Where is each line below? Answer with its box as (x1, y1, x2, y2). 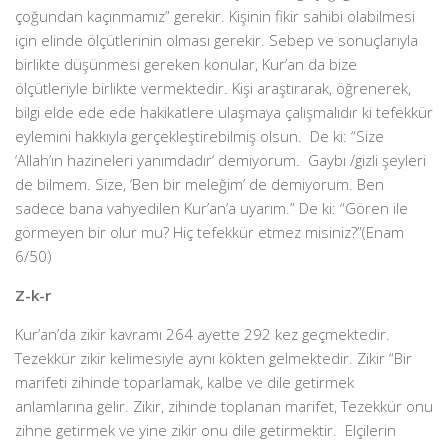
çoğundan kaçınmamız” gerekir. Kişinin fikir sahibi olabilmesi (15, 6, 415, 26)
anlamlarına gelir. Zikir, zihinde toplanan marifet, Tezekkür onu (15, 396, 433, 416)
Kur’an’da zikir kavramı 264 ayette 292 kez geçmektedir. (15, 324, 390, 344)
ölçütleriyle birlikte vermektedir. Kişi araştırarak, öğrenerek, (15, 78, 411, 98)
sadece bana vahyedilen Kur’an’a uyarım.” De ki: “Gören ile (15, 198, 408, 218)
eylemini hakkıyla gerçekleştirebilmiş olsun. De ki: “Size (15, 126, 384, 146)
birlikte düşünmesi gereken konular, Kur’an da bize (15, 54, 357, 74)
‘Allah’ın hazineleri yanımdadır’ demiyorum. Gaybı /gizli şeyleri (15, 150, 426, 170)
